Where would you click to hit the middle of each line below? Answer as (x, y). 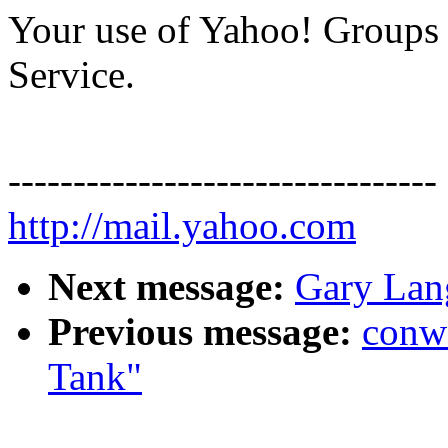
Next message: (166, 287)
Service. (71, 75)
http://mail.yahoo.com (182, 226)
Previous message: (200, 332)
